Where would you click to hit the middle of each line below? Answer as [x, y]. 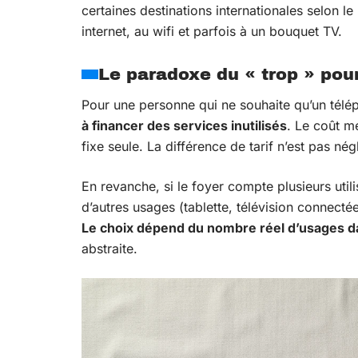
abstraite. [109, 249]
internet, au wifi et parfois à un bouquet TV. [212, 31]
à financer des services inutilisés [184, 125]
